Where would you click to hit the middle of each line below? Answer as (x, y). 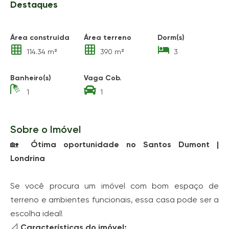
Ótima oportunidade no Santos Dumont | (125, 144)
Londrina (28, 158)
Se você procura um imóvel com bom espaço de (114, 186)
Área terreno (107, 38)
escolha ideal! (37, 213)
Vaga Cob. (102, 78)
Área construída (40, 38)
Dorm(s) (171, 38)
